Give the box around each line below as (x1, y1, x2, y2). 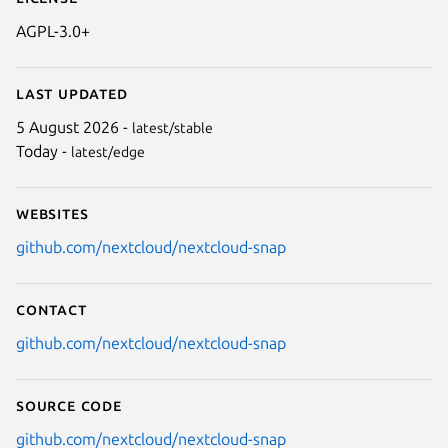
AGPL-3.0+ (16, 22, 90, 41)
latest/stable (132, 120, 213, 137)
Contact (16, 300, 87, 319)
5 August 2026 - (16, 118, 132, 137)
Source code (16, 396, 122, 415)
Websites (16, 204, 89, 223)
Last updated (16, 84, 128, 103)
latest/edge (71, 144, 145, 161)
